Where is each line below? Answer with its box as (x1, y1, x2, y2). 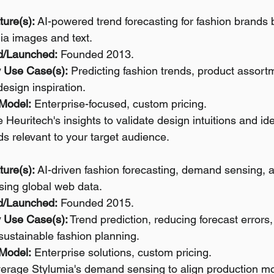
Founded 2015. (57, 196, 134, 209)
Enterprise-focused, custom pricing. (31, 97, 207, 110)
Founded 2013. (57, 48, 134, 61)
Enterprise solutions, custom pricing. (31, 246, 212, 259)
